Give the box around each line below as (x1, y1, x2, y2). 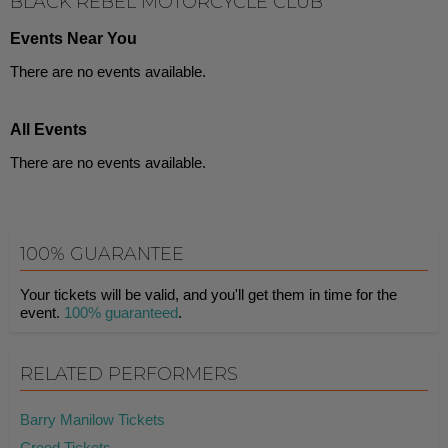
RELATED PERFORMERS (20, 363, 238, 385)
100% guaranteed (64, 304, 178, 321)
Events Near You (10, 30, 137, 47)
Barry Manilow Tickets (20, 411, 165, 428)
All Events (10, 121, 87, 138)
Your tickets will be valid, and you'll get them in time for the (20, 286, 397, 303)
